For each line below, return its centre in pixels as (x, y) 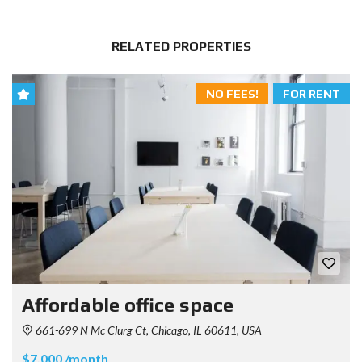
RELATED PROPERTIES (181, 46)
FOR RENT (311, 93)
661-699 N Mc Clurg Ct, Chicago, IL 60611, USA (147, 330)
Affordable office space (128, 305)
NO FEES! (232, 93)
